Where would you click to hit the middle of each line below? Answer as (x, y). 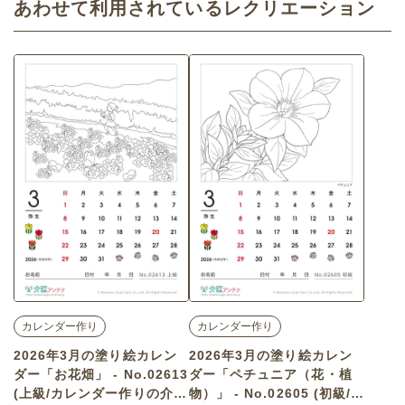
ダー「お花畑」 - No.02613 (101, 374)
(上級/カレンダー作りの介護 (100, 393)
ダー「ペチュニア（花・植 (271, 374)
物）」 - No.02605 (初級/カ (277, 393)
